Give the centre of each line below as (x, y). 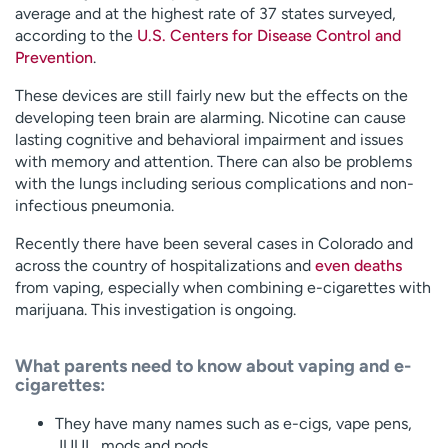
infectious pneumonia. (94, 205)
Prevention (54, 57)
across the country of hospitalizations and (165, 265)
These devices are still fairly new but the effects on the (211, 95)
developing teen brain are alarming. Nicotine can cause (210, 117)
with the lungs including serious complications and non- (214, 183)
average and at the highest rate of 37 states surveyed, (205, 13)
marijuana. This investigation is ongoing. (155, 309)
